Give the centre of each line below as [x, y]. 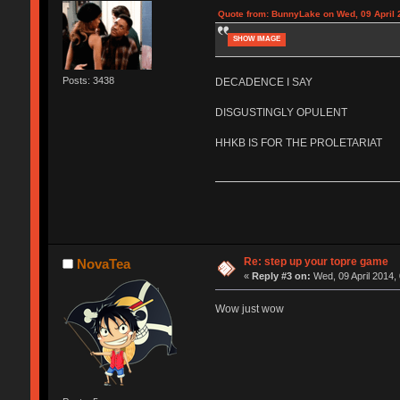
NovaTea [104, 263]
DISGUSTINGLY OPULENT [281, 113]
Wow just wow [249, 308]
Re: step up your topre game [317, 261]
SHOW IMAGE [256, 39]
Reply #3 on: [282, 275]
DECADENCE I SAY [263, 83]
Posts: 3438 [88, 80]
